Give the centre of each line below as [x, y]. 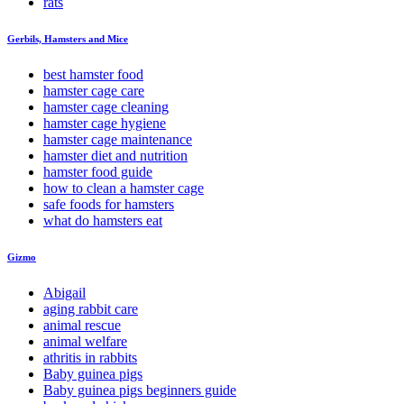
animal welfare [85, 342]
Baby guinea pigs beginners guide [140, 390]
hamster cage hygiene [105, 124]
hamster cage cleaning [106, 107]
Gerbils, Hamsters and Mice [68, 39]
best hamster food [93, 75]
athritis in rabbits [90, 358]
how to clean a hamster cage [124, 188]
